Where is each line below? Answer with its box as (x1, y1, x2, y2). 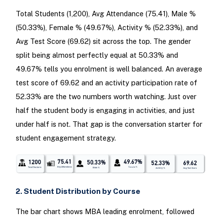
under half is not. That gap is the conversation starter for (15, 119, 202, 128)
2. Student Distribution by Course (15, 187, 140, 195)
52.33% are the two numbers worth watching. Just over (15, 92, 196, 101)
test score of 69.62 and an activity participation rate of (15, 78, 197, 87)
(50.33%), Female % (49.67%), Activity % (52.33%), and (15, 23, 198, 32)
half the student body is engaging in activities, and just (15, 106, 195, 114)
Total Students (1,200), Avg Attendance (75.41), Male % (15, 9, 196, 18)
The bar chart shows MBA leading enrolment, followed (15, 207, 194, 216)
